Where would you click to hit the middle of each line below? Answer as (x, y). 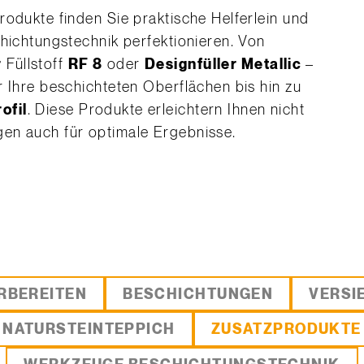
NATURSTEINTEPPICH (89, 329)
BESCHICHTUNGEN (198, 294)
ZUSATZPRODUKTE (286, 329)
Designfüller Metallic (225, 65)
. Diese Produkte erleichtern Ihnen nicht (166, 110)
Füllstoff (35, 65)
